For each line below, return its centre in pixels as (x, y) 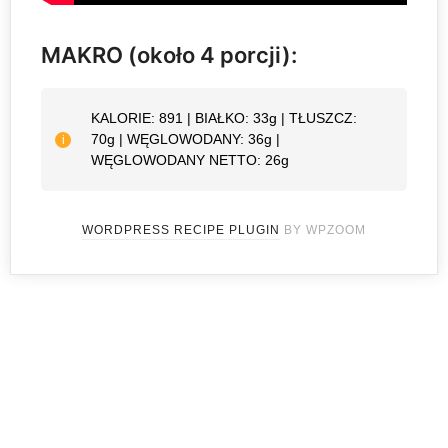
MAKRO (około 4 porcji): (169, 55)
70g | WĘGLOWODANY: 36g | (185, 139)
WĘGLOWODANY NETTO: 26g (190, 160)
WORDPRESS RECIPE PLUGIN (181, 230)
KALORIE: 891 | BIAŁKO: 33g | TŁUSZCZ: (224, 118)
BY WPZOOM (323, 230)
